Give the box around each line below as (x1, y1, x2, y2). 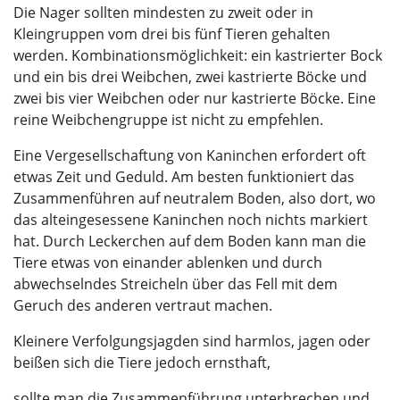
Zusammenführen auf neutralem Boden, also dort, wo (13, 188, 376, 208)
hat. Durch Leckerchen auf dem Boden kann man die (13, 231, 366, 251)
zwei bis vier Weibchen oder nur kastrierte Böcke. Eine (13, 88, 376, 108)
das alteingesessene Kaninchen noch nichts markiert (13, 210, 368, 229)
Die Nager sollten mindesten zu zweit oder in (13, 3, 313, 22)
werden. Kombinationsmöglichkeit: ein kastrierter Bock (13, 46, 382, 65)
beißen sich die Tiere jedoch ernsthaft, (13, 353, 271, 372)
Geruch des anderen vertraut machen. (13, 296, 272, 315)
